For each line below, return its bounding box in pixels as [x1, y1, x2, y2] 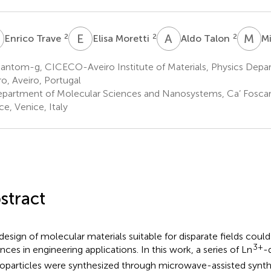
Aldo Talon [180, 32, 232, 44]
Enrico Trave [4, 32, 64, 44]
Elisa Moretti [92, 32, 152, 44]
